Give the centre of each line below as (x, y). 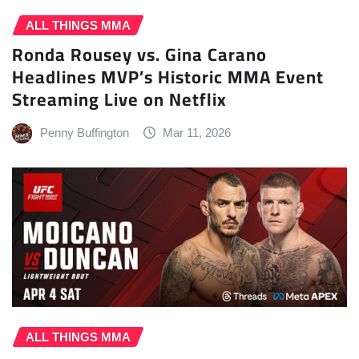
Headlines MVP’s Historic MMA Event (168, 77)
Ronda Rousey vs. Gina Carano (139, 55)
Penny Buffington (84, 133)
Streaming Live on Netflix (119, 100)
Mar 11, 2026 (197, 133)
